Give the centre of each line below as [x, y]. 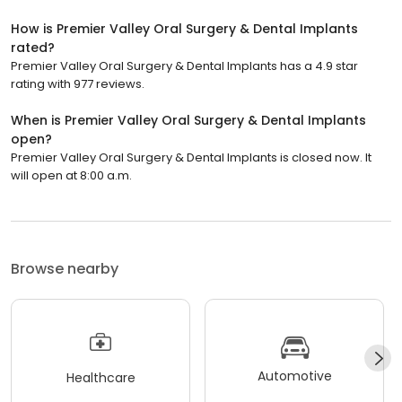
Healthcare [100, 378]
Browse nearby [65, 268]
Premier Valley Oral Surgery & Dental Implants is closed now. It [191, 157]
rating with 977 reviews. [78, 83]
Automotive [294, 376]
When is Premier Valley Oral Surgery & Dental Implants [188, 120]
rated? [33, 47]
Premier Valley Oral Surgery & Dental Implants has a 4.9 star [184, 66]
